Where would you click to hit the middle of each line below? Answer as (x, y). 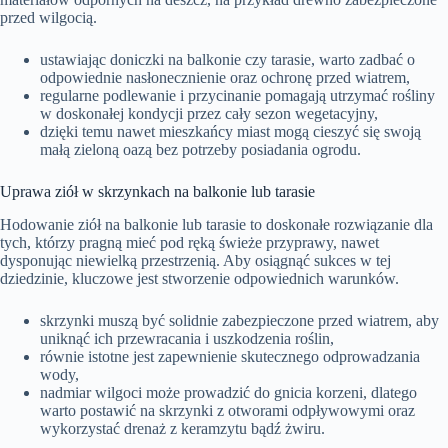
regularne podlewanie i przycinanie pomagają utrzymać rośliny (237, 95)
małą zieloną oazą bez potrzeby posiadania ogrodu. (200, 149)
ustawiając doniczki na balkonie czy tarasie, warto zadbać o (227, 59)
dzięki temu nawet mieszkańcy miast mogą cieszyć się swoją (230, 131)
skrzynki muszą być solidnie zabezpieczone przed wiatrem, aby (239, 320)
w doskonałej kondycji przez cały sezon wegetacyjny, (209, 113)
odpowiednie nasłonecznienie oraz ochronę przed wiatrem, (225, 77)
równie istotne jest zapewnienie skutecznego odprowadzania (230, 356)
